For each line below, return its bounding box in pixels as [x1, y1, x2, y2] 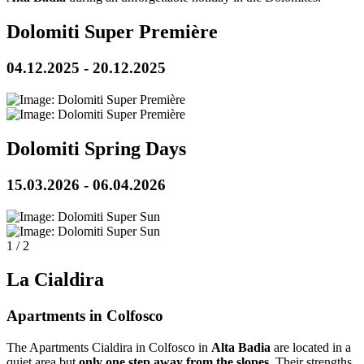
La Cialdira [6, 269, 104, 291]
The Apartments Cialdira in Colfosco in [6, 340, 211, 355]
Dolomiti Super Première [6, 21, 218, 43]
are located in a [271, 340, 351, 355]
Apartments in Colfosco [6, 307, 163, 325]
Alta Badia [211, 340, 271, 355]
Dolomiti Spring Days [6, 137, 186, 159]
